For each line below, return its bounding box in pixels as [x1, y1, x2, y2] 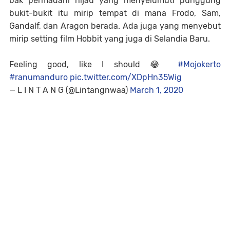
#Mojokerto [178, 60, 221, 70]
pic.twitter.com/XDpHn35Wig [70, 72, 182, 83]
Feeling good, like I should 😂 [9, 60, 178, 70]
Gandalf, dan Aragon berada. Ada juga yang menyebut [9, 21, 221, 31]
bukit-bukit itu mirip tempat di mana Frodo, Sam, [9, 8, 221, 18]
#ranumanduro [9, 72, 68, 83]
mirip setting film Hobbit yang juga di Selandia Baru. [9, 34, 210, 44]
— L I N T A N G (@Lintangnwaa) [9, 85, 130, 95]
